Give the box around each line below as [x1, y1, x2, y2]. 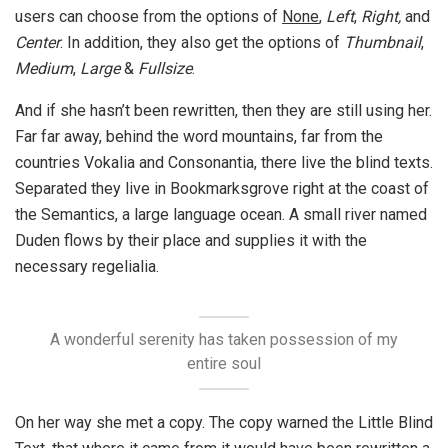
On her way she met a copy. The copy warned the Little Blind [15, 413, 433, 433]
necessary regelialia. [15, 256, 159, 276]
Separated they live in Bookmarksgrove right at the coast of [15, 178, 429, 198]
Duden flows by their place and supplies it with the [15, 230, 367, 250]
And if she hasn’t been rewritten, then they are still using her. [15, 100, 432, 120]
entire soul [187, 354, 261, 374]
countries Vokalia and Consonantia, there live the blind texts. [15, 152, 433, 172]
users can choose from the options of [15, 6, 282, 26]
